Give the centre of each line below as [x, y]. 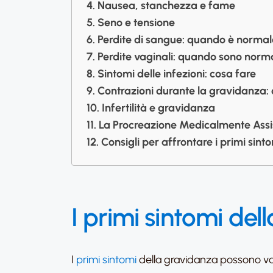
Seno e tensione [136, 23]
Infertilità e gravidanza [158, 108]
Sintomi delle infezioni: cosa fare [176, 74]
